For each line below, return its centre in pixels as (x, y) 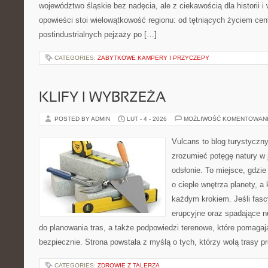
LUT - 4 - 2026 (147, 119)
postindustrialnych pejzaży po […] (98, 34)
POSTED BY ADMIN (83, 119)
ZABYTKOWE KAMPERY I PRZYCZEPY (153, 58)
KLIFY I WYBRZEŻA (102, 98)
